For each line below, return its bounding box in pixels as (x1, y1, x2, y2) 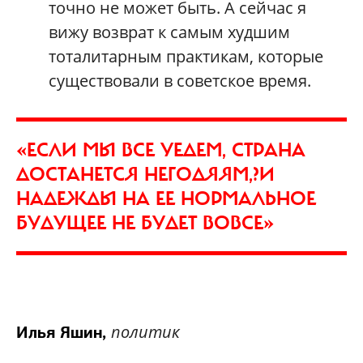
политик (111, 320, 180, 343)
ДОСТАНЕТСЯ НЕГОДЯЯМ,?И (16, 161, 275, 186)
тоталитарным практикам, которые (49, 45, 323, 67)
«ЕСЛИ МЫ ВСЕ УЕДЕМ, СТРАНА (16, 137, 305, 162)
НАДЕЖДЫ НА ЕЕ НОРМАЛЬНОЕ (16, 186, 316, 211)
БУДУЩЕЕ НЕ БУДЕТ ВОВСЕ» (16, 210, 274, 235)
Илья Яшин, (16, 321, 111, 343)
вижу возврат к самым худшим (49, 20, 290, 43)
